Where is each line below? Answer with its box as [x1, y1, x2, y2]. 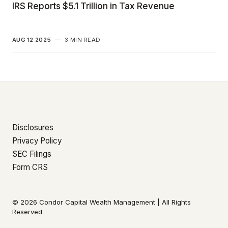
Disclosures [12, 122, 53, 132]
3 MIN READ [65, 36, 101, 43]
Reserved [12, 207, 42, 216]
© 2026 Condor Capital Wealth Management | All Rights [12, 197, 191, 206]
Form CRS [12, 162, 48, 172]
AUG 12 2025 [12, 36, 51, 43]
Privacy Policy [12, 135, 62, 146]
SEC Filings [12, 149, 51, 159]
